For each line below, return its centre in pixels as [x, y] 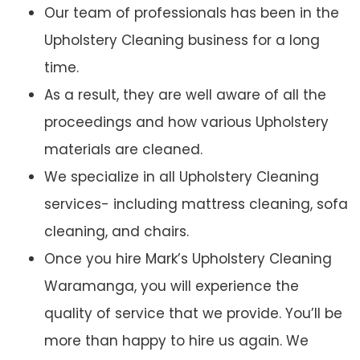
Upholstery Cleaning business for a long [182, 41]
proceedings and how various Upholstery [186, 123]
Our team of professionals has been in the [192, 13]
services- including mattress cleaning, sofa [196, 205]
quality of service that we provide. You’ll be [193, 314]
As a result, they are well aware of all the [185, 95]
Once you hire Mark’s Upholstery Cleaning [188, 259]
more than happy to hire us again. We [176, 341]
